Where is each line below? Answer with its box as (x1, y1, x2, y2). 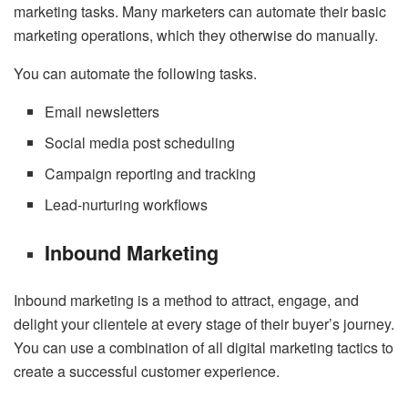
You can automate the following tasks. (14, 63, 257, 85)
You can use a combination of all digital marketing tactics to (14, 337, 393, 359)
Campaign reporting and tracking (45, 163, 257, 185)
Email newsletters (45, 101, 160, 123)
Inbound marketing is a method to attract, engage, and (14, 290, 359, 311)
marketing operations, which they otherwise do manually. (14, 25, 378, 46)
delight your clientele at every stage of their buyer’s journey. (14, 313, 394, 335)
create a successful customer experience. (14, 361, 280, 382)
